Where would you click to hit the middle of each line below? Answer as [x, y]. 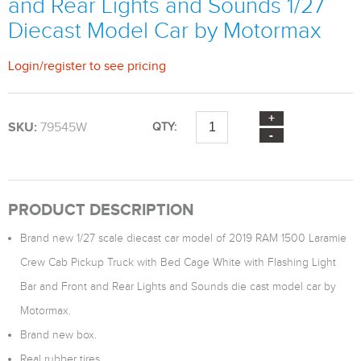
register [65, 66]
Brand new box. [58, 335]
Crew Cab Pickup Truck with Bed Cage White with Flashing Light [178, 262]
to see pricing [126, 66]
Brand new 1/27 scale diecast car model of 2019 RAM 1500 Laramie [183, 238]
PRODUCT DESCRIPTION [101, 210]
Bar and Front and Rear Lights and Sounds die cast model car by [178, 286]
